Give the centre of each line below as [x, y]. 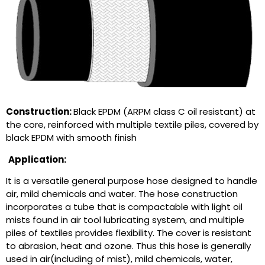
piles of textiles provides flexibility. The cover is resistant [129, 232]
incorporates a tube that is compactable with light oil [124, 206]
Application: [37, 159]
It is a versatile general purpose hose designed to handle [132, 180]
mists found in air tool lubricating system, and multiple [125, 219]
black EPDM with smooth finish [71, 138]
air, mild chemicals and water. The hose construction [122, 193]
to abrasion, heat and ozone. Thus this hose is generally [128, 245]
